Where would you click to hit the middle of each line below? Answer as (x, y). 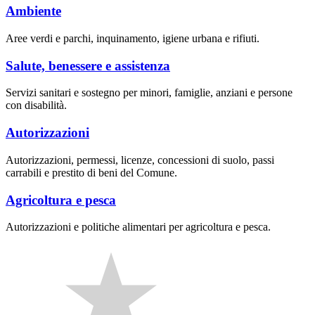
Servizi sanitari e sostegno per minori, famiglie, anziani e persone (149, 93)
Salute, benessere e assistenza (88, 65)
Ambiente (33, 11)
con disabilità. (36, 105)
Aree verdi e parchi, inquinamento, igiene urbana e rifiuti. (133, 39)
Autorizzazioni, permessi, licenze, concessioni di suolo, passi (140, 160)
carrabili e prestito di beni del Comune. (91, 172)
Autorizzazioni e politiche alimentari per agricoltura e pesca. (138, 227)
